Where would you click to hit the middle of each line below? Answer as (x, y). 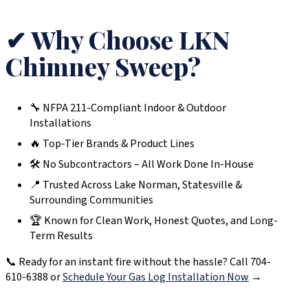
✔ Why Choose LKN (118, 39)
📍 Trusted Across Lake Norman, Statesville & (136, 185)
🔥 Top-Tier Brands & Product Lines (112, 143)
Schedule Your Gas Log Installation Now (156, 277)
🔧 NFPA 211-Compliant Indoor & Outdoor (128, 108)
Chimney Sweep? (103, 66)
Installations (60, 123)
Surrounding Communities (91, 200)
